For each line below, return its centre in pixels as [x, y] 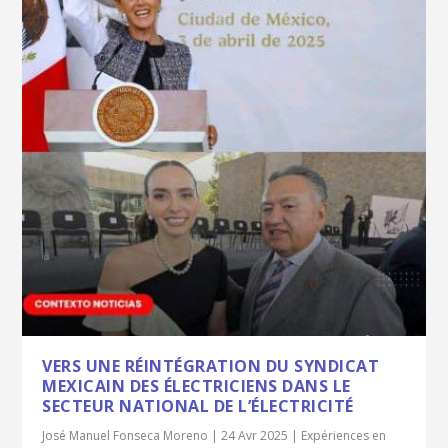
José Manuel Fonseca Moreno [125, 436]
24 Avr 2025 [255, 436]
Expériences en [344, 436]
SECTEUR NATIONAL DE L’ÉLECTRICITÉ [198, 406]
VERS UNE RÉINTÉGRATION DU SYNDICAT [211, 366]
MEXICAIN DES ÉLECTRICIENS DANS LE [196, 386]
